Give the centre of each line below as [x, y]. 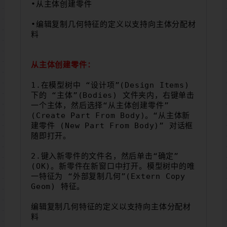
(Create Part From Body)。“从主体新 [111, 115]
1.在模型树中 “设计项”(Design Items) [110, 85]
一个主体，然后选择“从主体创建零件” [100, 105]
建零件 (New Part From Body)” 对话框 [112, 125]
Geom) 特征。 [58, 186]
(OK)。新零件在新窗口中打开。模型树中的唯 [113, 166]
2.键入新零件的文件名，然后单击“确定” [105, 156]
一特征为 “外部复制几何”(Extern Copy [108, 176]
